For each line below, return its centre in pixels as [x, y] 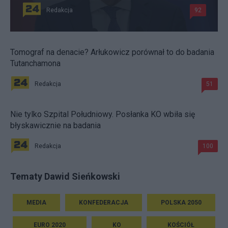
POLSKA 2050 [181, 203]
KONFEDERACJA [104, 203]
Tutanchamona [35, 64]
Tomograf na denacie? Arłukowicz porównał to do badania [112, 52]
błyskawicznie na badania [55, 126]
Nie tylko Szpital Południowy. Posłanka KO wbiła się [103, 115]
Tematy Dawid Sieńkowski [65, 177]
